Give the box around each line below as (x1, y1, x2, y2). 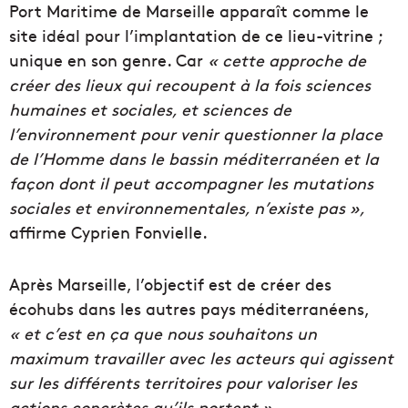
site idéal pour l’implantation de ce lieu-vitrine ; (9, 24, 382, 47)
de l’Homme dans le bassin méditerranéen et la (9, 147, 379, 170)
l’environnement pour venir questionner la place (9, 122, 382, 146)
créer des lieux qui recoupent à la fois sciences (9, 73, 371, 97)
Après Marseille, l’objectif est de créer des (9, 272, 331, 296)
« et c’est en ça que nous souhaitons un (9, 321, 317, 345)
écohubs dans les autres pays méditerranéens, (9, 297, 369, 321)
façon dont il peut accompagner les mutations (9, 171, 373, 195)
